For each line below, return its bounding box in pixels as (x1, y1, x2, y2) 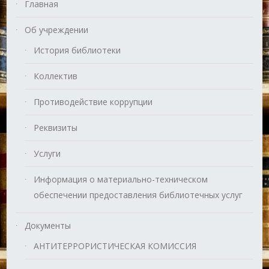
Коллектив (34, 70, 78, 82)
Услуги (34, 148, 61, 160)
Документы (25, 220, 71, 232)
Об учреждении (25, 24, 89, 36)
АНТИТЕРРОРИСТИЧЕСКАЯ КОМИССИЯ (34, 240, 197, 252)
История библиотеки (34, 44, 121, 56)
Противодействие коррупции (34, 96, 153, 108)
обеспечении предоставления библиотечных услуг (34, 189, 243, 201)
